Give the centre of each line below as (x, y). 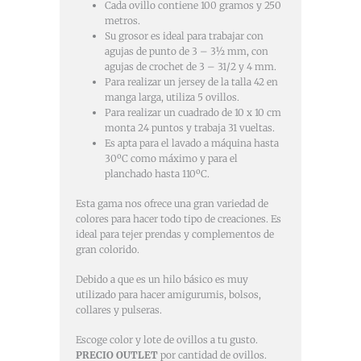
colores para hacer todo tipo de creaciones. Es (178, 219)
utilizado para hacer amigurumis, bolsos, (168, 295)
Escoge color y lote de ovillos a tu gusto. (167, 340)
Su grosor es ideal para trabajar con (184, 36)
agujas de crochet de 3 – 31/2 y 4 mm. (191, 67)
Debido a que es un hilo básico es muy (162, 280)
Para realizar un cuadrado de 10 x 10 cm (193, 113)
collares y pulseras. (119, 310)
